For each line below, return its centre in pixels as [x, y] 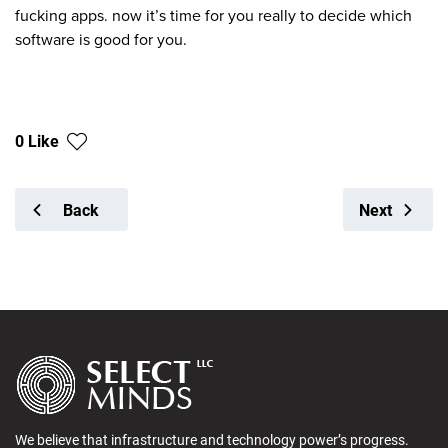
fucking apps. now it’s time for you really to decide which [213, 16]
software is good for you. [101, 40]
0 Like [37, 141]
